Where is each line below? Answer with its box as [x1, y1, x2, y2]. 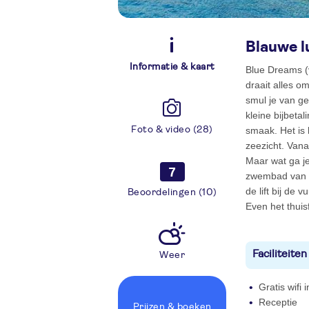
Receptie [259, 297, 297, 308]
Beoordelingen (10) [127, 188, 217, 197]
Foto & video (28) [131, 125, 213, 134]
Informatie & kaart [129, 62, 215, 72]
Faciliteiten [252, 248, 307, 259]
